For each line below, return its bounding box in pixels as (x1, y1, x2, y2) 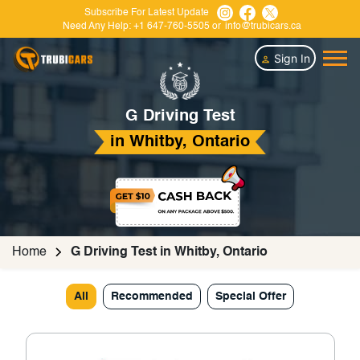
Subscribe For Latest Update (84, 7, 209, 18)
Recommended (111, 291, 193, 303)
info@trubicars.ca (225, 22, 301, 31)
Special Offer (215, 291, 286, 303)
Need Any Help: (63, 22, 131, 31)
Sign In (271, 51, 310, 65)
